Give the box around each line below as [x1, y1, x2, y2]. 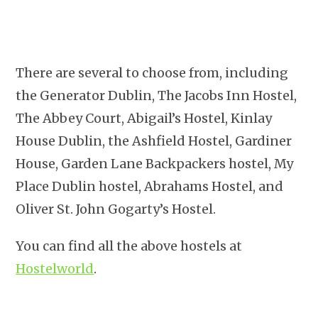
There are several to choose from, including [16, 64, 289, 81]
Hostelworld [16, 260, 94, 277]
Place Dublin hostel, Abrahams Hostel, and [16, 177, 284, 194]
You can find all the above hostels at [16, 237, 243, 254]
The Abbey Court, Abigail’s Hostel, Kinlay [16, 109, 273, 126]
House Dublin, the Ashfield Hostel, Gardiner [16, 132, 292, 149]
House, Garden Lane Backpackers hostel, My [16, 155, 294, 172]
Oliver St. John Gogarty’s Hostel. [16, 200, 216, 217]
